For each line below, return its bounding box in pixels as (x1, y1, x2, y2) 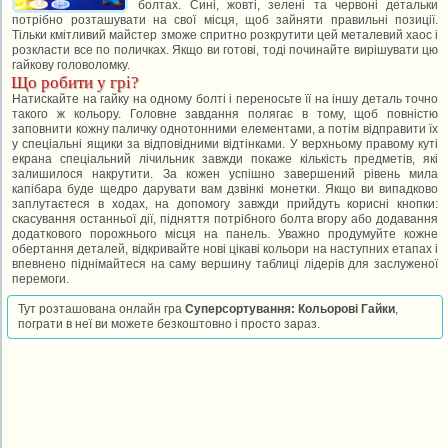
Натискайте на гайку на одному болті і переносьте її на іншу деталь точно (12, 92, 439, 106)
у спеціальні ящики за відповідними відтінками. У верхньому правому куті (12, 137, 439, 151)
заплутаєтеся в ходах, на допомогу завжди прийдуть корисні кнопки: (12, 197, 439, 211)
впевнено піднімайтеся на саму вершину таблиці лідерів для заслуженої (12, 257, 439, 271)
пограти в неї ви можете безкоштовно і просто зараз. (18, 317, 321, 331)
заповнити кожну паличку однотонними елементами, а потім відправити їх (12, 122, 439, 136)
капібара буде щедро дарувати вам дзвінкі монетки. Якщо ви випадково (12, 182, 439, 196)
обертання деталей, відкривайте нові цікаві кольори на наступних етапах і (12, 242, 439, 256)
